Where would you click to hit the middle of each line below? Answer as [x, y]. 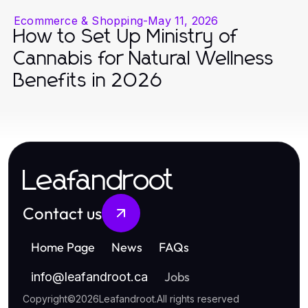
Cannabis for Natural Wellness [144, 59]
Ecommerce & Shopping [78, 20]
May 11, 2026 [183, 20]
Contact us [62, 213]
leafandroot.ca [106, 276]
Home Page [63, 247]
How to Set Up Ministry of [126, 37]
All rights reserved [198, 298]
